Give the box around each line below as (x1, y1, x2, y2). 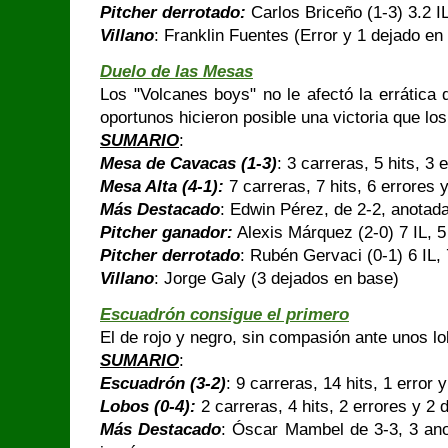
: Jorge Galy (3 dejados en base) (154, 269, 399, 288)
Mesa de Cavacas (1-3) (100, 154, 277, 173)
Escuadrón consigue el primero (100, 305, 349, 324)
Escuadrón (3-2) (100, 374, 226, 393)
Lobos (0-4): (100, 397, 196, 416)
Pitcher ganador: (100, 223, 233, 242)
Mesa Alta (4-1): (100, 177, 224, 196)
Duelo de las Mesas (100, 62, 253, 81)
